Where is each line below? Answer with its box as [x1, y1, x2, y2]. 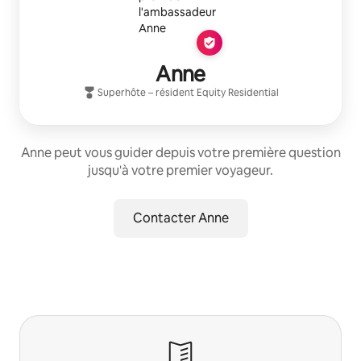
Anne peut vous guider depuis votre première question [20, 144, 341, 162]
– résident [145, 86, 197, 100]
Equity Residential [196, 86, 279, 100]
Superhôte [97, 86, 146, 100]
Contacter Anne [132, 210, 229, 227]
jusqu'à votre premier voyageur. [88, 162, 273, 180]
